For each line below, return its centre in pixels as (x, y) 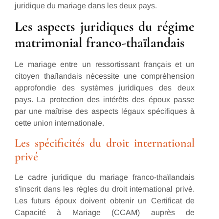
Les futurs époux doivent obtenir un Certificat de (105, 200)
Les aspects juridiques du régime (105, 27)
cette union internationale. (59, 123)
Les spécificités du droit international (105, 143)
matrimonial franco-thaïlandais (99, 43)
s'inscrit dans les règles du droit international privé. (105, 189)
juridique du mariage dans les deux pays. (86, 6)
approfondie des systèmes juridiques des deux (105, 88)
